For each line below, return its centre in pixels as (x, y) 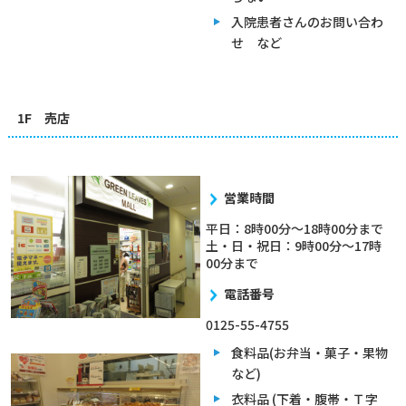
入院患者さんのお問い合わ (307, 22)
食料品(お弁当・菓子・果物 (309, 353)
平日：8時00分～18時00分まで (294, 228)
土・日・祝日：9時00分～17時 (293, 246)
